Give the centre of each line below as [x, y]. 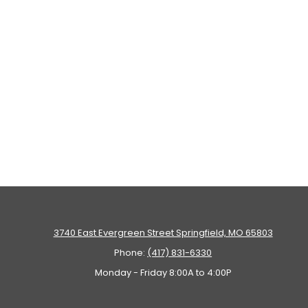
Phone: [131, 252]
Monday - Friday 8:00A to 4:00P [163, 272]
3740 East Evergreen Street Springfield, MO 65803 [163, 232]
